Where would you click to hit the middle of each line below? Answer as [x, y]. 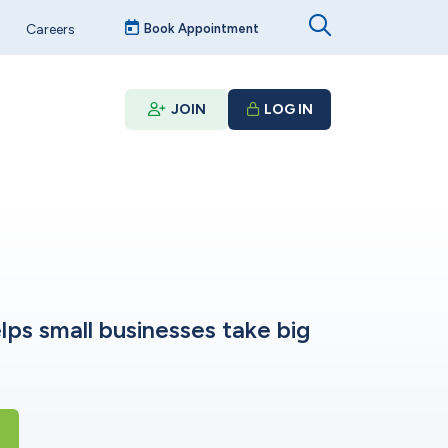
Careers [50, 28]
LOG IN [288, 110]
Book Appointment [201, 28]
